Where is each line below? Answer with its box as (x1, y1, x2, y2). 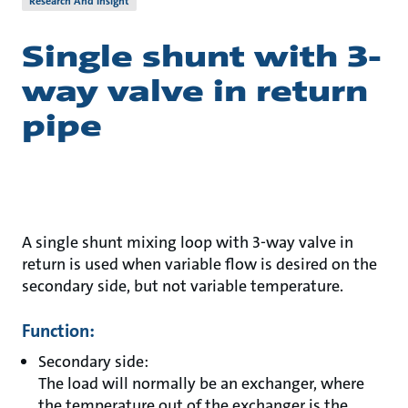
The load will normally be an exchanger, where (38, 372, 364, 394)
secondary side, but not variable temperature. (22, 275, 343, 297)
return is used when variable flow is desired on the (22, 253, 377, 275)
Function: (22, 319, 95, 342)
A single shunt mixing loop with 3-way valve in (22, 231, 353, 253)
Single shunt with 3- (22, 38, 382, 76)
